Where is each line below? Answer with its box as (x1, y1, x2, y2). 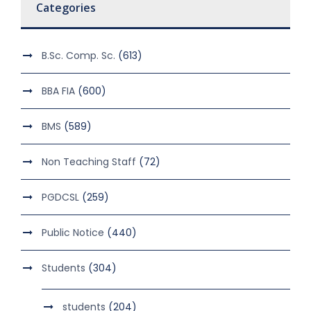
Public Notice (42, 225, 104, 239)
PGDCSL (42, 190, 79, 204)
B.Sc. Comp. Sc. (42, 48, 115, 62)
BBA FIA (42, 83, 75, 98)
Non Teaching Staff (42, 154, 136, 169)
